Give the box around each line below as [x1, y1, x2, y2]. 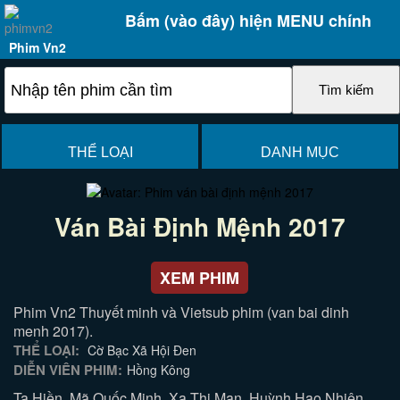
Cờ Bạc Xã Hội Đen [84, 341, 197, 359]
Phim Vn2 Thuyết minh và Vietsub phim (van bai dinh [13, 302, 350, 322]
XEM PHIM [160, 266, 240, 289]
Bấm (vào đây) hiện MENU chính [124, 9, 371, 32]
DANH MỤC [260, 145, 339, 160]
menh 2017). [13, 321, 94, 341]
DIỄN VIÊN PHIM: [13, 360, 123, 379]
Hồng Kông [127, 361, 191, 379]
